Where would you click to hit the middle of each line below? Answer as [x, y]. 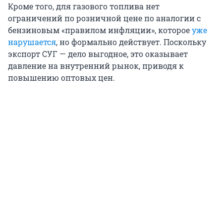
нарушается [32, 42]
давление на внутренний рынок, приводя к [96, 66]
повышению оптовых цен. [61, 78]
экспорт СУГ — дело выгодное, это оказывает [98, 54]
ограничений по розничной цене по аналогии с [104, 18]
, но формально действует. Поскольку [131, 42]
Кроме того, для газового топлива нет [84, 6]
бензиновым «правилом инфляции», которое [100, 30]
